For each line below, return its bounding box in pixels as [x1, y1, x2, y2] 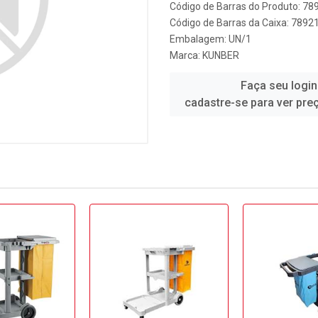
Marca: [170, 50, 202, 61]
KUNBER [202, 50, 239, 61]
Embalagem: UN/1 [170, 33, 251, 45]
